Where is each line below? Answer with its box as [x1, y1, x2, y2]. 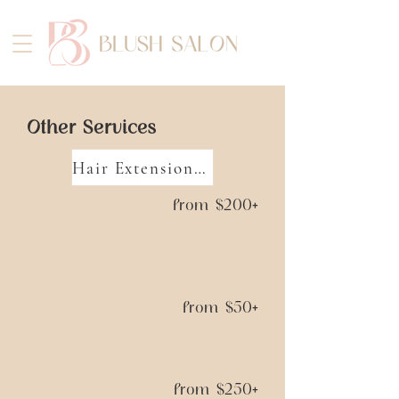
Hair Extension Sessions [193, 157, 206, 178]
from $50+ [183, 297, 258, 317]
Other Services [27, 115, 157, 139]
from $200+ [173, 195, 258, 215]
